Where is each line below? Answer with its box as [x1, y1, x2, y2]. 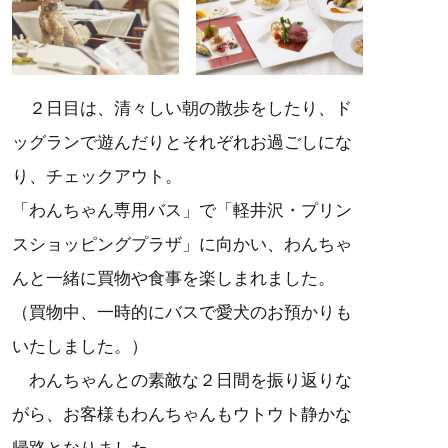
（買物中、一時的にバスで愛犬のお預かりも [12, 302, 352, 322]
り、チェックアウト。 [12, 166, 182, 186]
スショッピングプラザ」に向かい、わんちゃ [12, 234, 352, 254]
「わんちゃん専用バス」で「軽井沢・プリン [12, 200, 352, 220]
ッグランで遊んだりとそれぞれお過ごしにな [12, 132, 352, 152]
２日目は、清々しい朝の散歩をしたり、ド [12, 98, 352, 118]
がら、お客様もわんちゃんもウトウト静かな [12, 404, 352, 424]
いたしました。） [12, 336, 148, 356]
